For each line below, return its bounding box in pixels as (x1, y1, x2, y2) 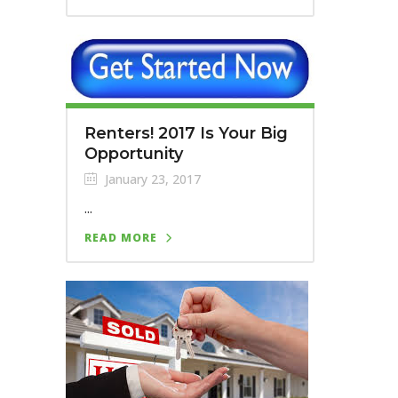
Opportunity (84, 144, 183, 164)
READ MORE (84, 230, 157, 246)
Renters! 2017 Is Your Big (84, 123, 288, 144)
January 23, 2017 (101, 171, 201, 188)
